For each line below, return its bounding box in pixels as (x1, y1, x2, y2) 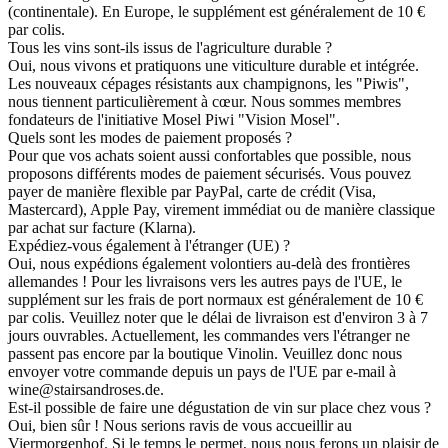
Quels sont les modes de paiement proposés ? (8, 128, 292, 146)
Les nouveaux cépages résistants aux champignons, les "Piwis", (8, 74, 409, 92)
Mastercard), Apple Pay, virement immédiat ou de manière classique (8, 200, 435, 218)
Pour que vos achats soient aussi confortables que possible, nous (8, 146, 411, 164)
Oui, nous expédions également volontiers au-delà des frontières (8, 254, 410, 272)
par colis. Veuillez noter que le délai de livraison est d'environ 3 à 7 (8, 308, 428, 326)
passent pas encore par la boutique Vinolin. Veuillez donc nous (8, 344, 402, 362)
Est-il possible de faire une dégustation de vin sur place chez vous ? (8, 398, 431, 416)
